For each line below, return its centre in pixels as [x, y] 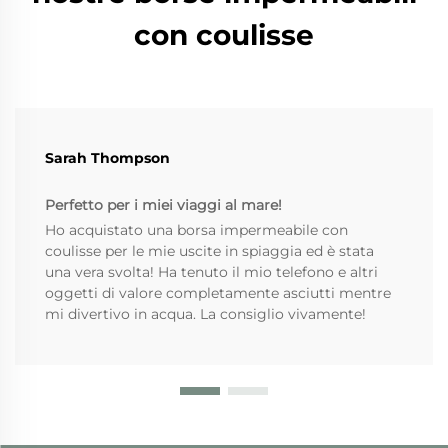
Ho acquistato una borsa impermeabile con [196, 229]
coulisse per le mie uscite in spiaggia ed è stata [209, 250]
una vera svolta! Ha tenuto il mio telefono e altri [211, 271]
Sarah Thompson [107, 157]
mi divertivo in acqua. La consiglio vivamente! [205, 313]
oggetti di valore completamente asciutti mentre [218, 292]
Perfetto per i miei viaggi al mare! [163, 204]
